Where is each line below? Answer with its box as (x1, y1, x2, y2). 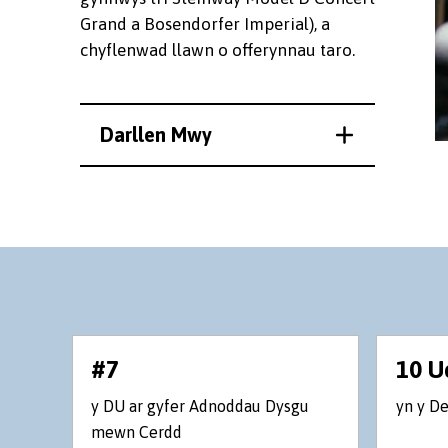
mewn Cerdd (91, 422, 183, 441)
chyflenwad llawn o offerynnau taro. (80, 39, 355, 60)
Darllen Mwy (100, 122, 212, 146)
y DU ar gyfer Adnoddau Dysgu (91, 396, 310, 415)
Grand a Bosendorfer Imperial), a (80, 13, 330, 34)
